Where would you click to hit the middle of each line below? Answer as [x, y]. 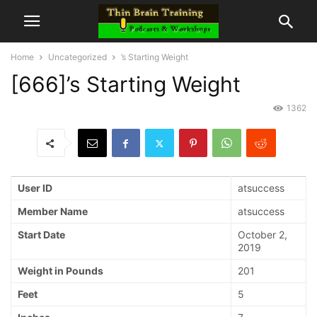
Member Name [53, 212]
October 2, [263, 235]
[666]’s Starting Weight [126, 84]
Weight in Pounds [60, 271]
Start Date [41, 235]
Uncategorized [77, 57]
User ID [35, 188]
